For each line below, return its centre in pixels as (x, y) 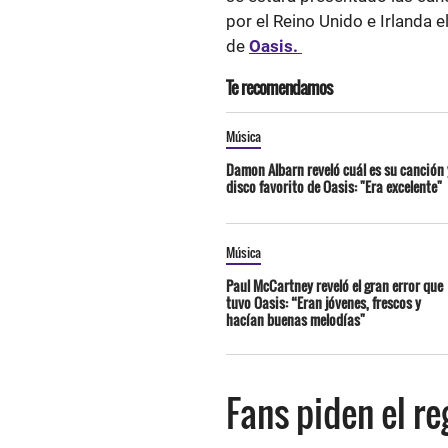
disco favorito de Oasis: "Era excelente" (334, 186)
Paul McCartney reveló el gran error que (334, 285)
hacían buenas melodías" (295, 319)
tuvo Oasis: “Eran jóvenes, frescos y (323, 302)
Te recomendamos (279, 87)
